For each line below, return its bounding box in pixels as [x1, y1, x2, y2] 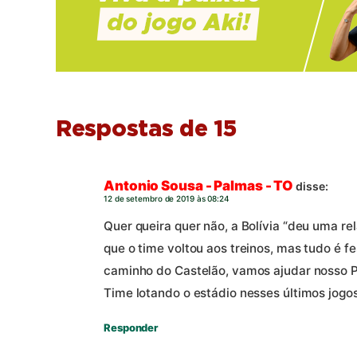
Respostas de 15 [56, 119, 237, 142]
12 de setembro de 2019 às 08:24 [104, 194, 229, 204]
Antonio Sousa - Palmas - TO [104, 178, 294, 194]
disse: [296, 179, 328, 194]
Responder [104, 320, 159, 334]
